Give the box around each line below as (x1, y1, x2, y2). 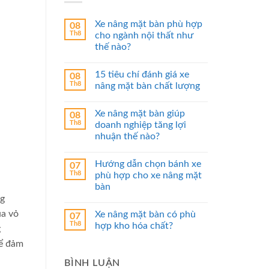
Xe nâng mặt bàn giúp (95, 109, 185, 119)
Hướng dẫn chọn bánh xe (95, 159, 201, 169)
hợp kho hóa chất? (95, 221, 173, 231)
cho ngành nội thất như (95, 31, 193, 41)
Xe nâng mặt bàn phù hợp (95, 19, 202, 29)
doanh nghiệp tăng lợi (95, 120, 186, 130)
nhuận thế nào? (95, 131, 160, 142)
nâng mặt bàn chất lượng (95, 81, 200, 91)
